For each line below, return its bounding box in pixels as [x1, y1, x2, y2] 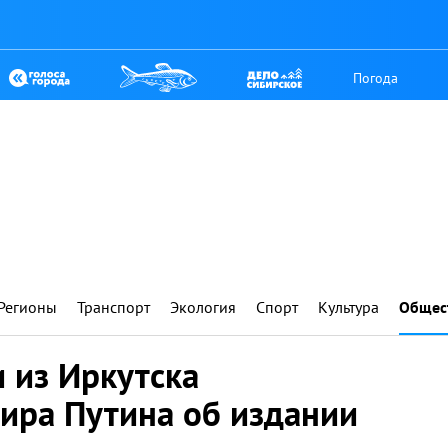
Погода [353, 68, 399, 87]
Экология [170, 297, 236, 317]
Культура [318, 297, 379, 317]
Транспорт [77, 297, 150, 317]
